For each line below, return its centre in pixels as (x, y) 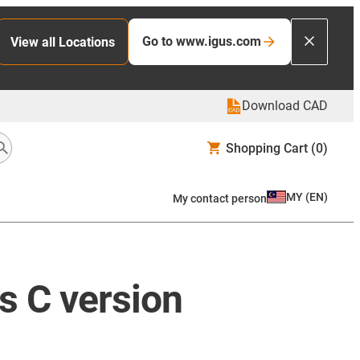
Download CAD (285, 106)
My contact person (220, 198)
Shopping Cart (267, 148)
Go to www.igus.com (202, 41)
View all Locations (63, 42)
